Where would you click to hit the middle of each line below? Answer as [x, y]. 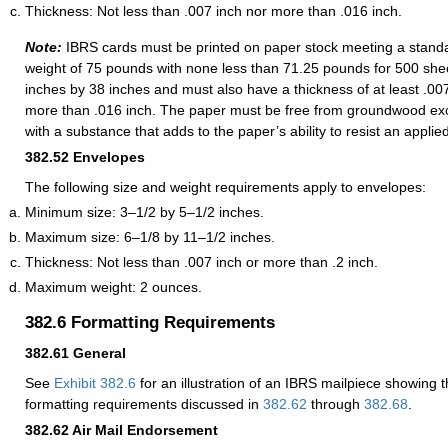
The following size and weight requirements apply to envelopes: [225, 186]
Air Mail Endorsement [145, 430]
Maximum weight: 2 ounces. [113, 286]
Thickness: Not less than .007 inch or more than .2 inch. [201, 261]
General [99, 353]
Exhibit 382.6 [95, 383]
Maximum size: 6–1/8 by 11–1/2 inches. [150, 236]
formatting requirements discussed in [144, 404]
